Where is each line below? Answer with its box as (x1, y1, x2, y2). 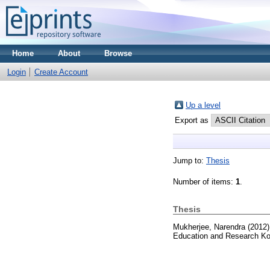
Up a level (186, 101, 221, 110)
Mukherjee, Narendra (173, 222, 245, 231)
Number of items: (173, 177, 236, 186)
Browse (104, 49, 132, 58)
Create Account (34, 67, 88, 77)
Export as (175, 116, 211, 125)
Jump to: (173, 156, 206, 165)
